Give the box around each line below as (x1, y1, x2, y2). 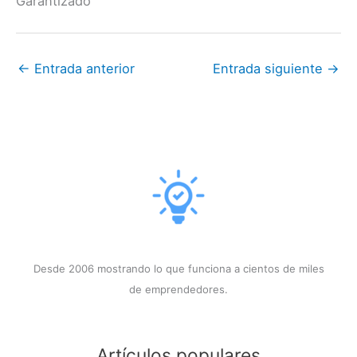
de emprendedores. (129, 282, 228, 296)
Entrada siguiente (213, 60, 327, 76)
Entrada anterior (30, 60, 135, 76)
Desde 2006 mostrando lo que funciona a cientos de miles (33, 261, 324, 275)
